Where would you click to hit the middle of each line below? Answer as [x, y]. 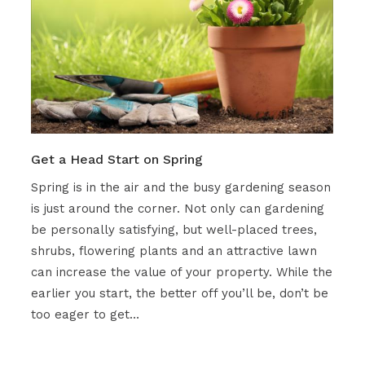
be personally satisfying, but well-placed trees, [174, 230]
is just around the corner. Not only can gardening [177, 209]
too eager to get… [85, 315]
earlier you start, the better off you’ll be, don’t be [179, 294]
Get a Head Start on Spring [117, 160]
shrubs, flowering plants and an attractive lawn [174, 251]
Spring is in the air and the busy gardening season [180, 188]
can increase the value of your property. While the [181, 273]
